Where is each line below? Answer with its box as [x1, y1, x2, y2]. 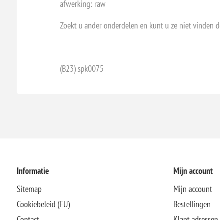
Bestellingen [173, 198, 211, 210]
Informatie [16, 165, 49, 176]
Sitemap [16, 183, 42, 194]
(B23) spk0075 [59, 62, 104, 74]
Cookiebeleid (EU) [16, 198, 70, 210]
